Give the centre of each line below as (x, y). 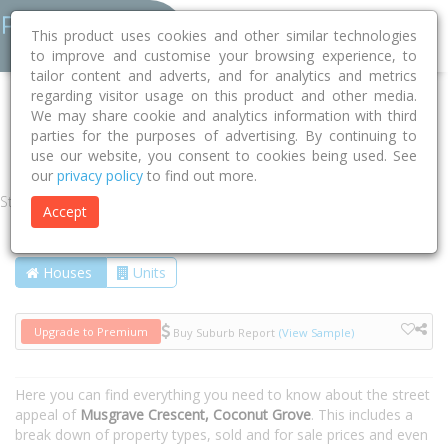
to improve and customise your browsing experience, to (224, 55)
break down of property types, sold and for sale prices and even (221, 434)
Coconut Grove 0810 (234, 112)
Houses (67, 272)
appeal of (47, 414)
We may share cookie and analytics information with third (224, 115)
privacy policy (100, 175)
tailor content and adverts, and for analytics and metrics (224, 75)
